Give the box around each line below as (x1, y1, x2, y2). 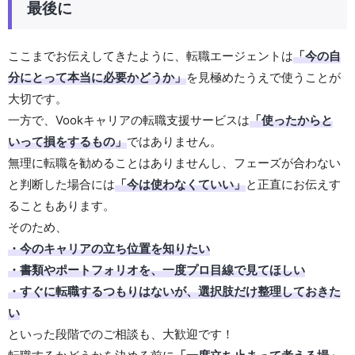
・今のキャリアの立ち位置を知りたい (8, 241, 210, 257)
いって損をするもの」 (8, 134, 127, 150)
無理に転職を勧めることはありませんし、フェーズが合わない (8, 155, 341, 171)
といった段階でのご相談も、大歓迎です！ (8, 326, 234, 342)
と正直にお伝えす (246, 177, 341, 193)
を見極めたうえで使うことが (186, 70, 341, 86)
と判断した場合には (8, 177, 115, 193)
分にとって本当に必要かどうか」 (8, 70, 186, 86)
